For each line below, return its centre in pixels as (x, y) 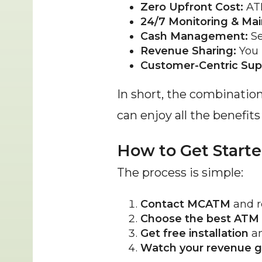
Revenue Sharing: (188, 51)
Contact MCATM (185, 204)
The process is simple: (180, 173)
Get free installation (194, 233)
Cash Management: (194, 36)
